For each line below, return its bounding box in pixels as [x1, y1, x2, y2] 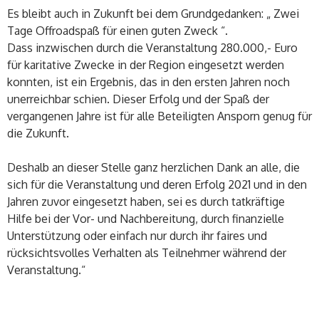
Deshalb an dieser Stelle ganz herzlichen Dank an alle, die [7, 160, 300, 175]
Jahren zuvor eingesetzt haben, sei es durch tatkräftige [7, 194, 285, 209]
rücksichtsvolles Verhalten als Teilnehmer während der [7, 246, 286, 261]
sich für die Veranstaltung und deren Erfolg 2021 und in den [7, 177, 307, 192]
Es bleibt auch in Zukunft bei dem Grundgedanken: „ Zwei [7, 6, 299, 21]
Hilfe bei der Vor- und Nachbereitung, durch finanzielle [7, 211, 284, 226]
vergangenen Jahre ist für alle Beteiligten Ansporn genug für [7, 109, 312, 124]
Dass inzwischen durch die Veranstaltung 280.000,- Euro [7, 41, 298, 56]
